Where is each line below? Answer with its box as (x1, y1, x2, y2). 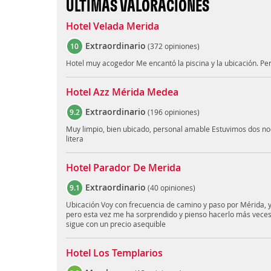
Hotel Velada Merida (65, 19, 159, 33)
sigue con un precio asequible (65, 219, 166, 229)
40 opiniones (149, 183, 193, 193)
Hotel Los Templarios (65, 246, 163, 260)
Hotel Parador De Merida (65, 161, 181, 175)
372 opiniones (149, 41, 197, 51)
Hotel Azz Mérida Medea (65, 85, 178, 99)
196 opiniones (149, 107, 197, 117)
